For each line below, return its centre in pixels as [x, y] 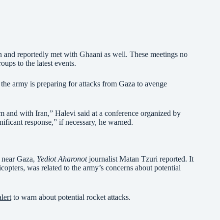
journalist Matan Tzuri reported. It [141, 159]
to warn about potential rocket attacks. [71, 197]
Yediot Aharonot [63, 159]
